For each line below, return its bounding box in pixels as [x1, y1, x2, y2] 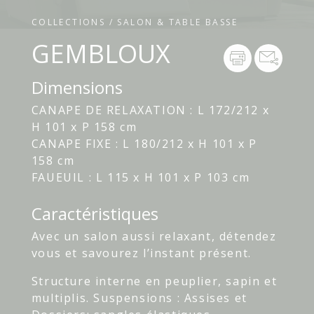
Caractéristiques [31, 202, 158, 226]
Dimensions [31, 76, 123, 100]
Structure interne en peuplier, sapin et [31, 273, 278, 289]
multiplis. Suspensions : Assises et [31, 290, 247, 306]
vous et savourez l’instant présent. [31, 245, 252, 261]
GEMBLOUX [31, 36, 170, 71]
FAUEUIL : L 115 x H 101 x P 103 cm [31, 170, 250, 186]
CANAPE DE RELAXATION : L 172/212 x [31, 102, 270, 118]
